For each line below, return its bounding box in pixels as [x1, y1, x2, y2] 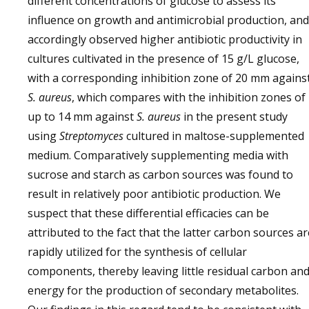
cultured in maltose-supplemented [123, 128, 304, 143]
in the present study [181, 109, 288, 124]
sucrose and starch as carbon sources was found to [28, 167, 293, 182]
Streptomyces [59, 128, 123, 143]
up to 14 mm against [28, 109, 137, 124]
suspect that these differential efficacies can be [28, 206, 269, 221]
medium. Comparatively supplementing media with [28, 148, 288, 163]
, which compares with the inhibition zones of [72, 90, 306, 105]
